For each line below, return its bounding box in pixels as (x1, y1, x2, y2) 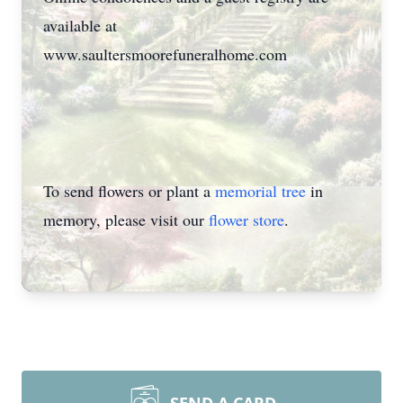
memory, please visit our (43, 209, 209, 230)
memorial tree (215, 180, 306, 201)
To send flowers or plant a (43, 180, 215, 201)
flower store (209, 209, 284, 230)
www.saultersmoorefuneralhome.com (43, 43, 287, 65)
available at (43, 14, 117, 36)
